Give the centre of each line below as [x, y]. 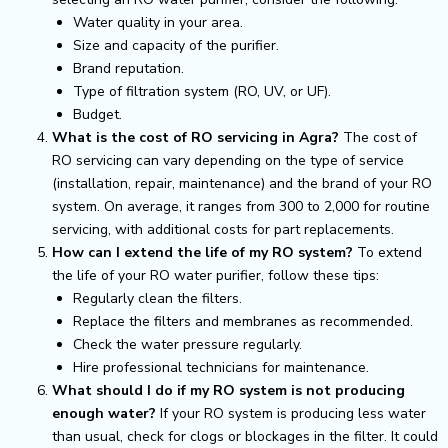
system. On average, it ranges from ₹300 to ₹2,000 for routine [241, 206]
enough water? [104, 413]
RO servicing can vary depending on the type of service [228, 160]
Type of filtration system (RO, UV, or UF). [202, 91]
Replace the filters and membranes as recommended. [243, 321]
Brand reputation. [128, 68]
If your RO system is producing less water [291, 413]
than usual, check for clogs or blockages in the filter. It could [245, 436]
